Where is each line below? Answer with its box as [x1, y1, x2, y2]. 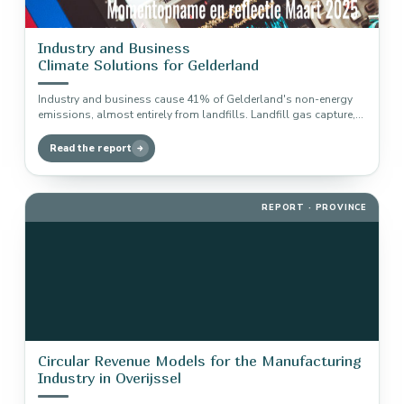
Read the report [50, 142, 132, 155]
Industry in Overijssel [38, 369, 181, 387]
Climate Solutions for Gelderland [38, 56, 259, 74]
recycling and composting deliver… [38, 123, 216, 137]
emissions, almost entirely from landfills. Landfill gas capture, [38, 107, 355, 122]
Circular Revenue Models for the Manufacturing [38, 352, 362, 370]
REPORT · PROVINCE [262, 202, 367, 213]
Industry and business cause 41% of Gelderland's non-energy [38, 92, 353, 106]
